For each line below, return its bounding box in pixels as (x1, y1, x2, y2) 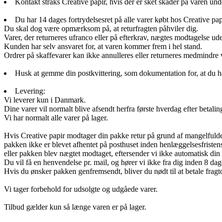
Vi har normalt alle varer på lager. (4, 113, 108, 122)
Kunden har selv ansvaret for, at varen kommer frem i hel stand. (4, 42, 202, 51)
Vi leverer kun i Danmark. (4, 95, 86, 104)
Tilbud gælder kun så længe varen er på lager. (4, 202, 146, 211)
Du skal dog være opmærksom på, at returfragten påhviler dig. (4, 24, 198, 33)
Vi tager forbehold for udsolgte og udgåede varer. (4, 184, 158, 193)
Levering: (15, 86, 45, 95)
